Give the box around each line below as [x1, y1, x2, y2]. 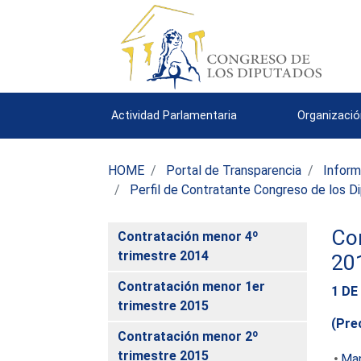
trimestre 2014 [118, 247, 210, 263]
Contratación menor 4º [118, 228, 259, 244]
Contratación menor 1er [118, 278, 266, 294]
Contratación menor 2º [118, 328, 259, 344]
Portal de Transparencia [166, 162, 302, 178]
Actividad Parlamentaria [111, 108, 238, 122]
